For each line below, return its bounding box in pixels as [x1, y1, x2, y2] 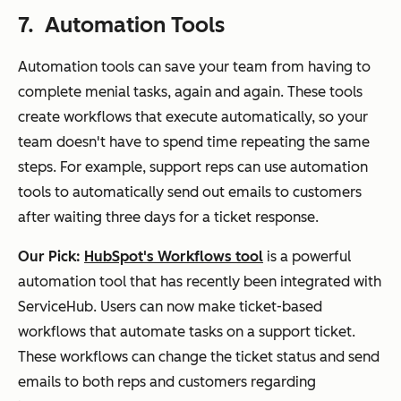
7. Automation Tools [18, 11, 225, 38]
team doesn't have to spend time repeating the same [18, 132, 370, 150]
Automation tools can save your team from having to [18, 57, 371, 75]
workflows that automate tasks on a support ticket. [18, 322, 355, 340]
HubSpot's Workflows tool [84, 247, 263, 265]
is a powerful [263, 247, 351, 265]
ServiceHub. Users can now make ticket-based [18, 297, 322, 315]
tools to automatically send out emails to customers [18, 183, 362, 200]
